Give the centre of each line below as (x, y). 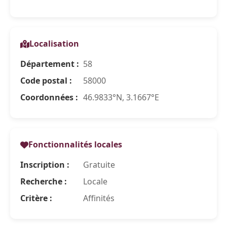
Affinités (98, 198)
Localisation (54, 44)
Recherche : (44, 181)
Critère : (36, 198)
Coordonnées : (49, 97)
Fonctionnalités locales (75, 144)
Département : (50, 64)
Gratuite (98, 165)
